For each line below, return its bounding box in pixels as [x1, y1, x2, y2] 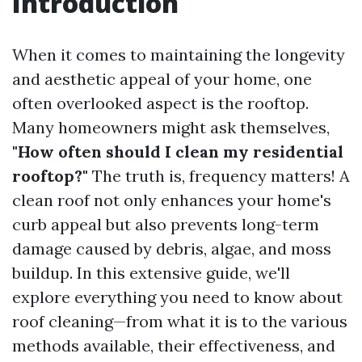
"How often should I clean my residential [12, 141, 343, 162]
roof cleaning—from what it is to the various [12, 311, 347, 331]
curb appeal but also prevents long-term [12, 214, 319, 234]
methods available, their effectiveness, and [12, 335, 335, 356]
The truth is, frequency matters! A [88, 166, 350, 186]
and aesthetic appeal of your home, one [12, 69, 312, 89]
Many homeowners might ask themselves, [12, 117, 330, 137]
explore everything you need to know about [12, 287, 343, 307]
